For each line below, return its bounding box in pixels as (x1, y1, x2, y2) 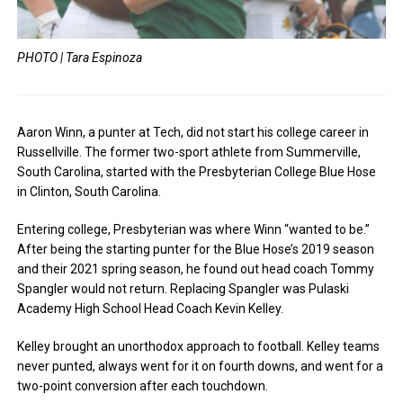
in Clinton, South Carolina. (17, 184, 162, 199)
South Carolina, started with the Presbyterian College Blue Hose (17, 164, 377, 179)
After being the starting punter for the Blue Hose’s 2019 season (17, 241, 375, 256)
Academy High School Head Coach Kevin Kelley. (17, 300, 284, 316)
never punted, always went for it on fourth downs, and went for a (17, 358, 384, 373)
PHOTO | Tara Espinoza (17, 49, 143, 65)
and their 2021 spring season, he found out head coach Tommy (17, 261, 375, 276)
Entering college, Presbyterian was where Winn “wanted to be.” (17, 221, 371, 237)
